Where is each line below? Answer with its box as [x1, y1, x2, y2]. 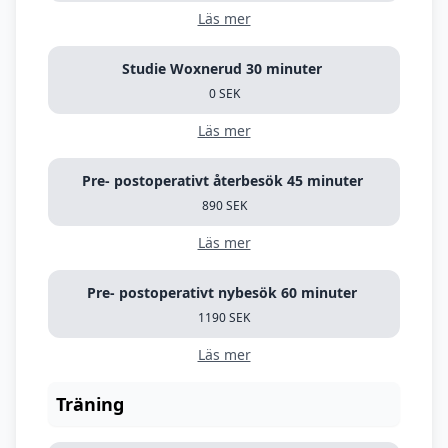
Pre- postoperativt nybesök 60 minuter [281, 283, 361, 302]
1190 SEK [198, 309, 250, 326]
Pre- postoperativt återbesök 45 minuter [286, 171, 367, 190]
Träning [56, 392, 124, 416]
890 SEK [201, 197, 247, 214]
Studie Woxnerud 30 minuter [246, 59, 326, 78]
